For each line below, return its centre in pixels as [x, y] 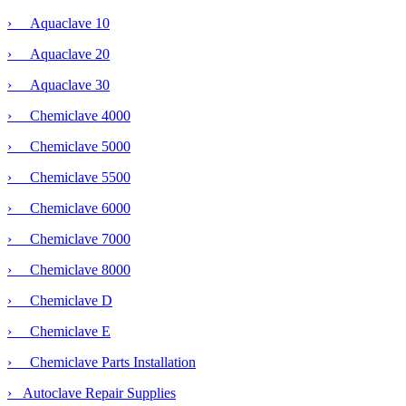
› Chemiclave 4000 [69, 116]
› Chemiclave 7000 [69, 239]
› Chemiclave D [60, 301]
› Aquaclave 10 [58, 24]
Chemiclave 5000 [73, 147]
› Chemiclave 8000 [69, 270]
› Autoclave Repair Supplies [92, 393]
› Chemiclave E [59, 332]
